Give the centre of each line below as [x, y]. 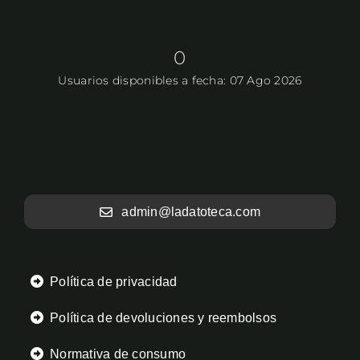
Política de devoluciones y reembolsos [164, 318]
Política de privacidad [114, 282]
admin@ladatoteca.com [191, 212]
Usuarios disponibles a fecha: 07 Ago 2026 [180, 80]
